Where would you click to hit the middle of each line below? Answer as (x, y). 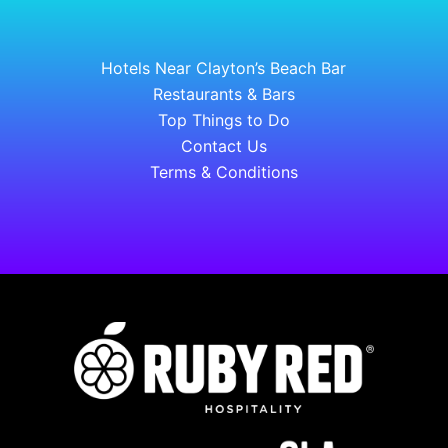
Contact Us (223, 145)
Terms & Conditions (223, 171)
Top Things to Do (223, 119)
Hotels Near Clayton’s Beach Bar (224, 67)
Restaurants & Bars (223, 93)
